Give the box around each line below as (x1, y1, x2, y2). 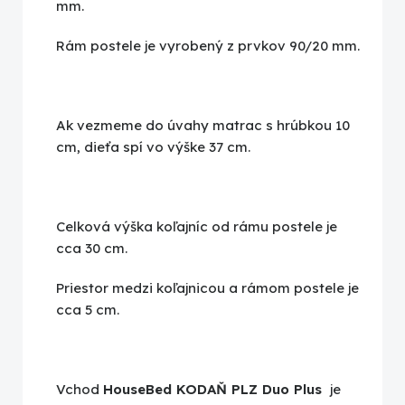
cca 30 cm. (56, 240, 127, 258)
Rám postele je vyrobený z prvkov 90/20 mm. (56, 37, 360, 55)
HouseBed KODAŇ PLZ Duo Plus (103, 381, 322, 399)
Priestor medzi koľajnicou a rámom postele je (56, 279, 359, 297)
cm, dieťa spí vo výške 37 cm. (56, 138, 250, 156)
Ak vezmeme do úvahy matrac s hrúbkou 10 (56, 117, 350, 135)
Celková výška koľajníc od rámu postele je (56, 218, 337, 236)
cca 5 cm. (56, 301, 119, 319)
